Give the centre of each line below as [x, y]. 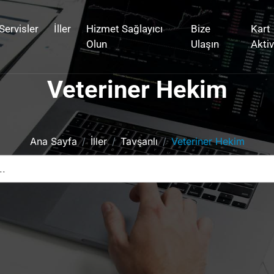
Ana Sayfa [53, 141]
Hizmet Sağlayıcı [125, 29]
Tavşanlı [139, 141]
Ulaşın [205, 44]
